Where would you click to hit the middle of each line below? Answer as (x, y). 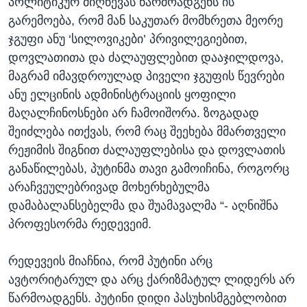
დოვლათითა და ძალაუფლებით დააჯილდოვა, (146, 58)
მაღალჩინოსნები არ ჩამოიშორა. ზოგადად (134, 113)
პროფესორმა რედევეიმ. (80, 224)
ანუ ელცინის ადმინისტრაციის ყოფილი (122, 95)
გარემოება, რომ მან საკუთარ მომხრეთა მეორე (146, 21)
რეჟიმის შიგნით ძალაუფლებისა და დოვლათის (147, 150)
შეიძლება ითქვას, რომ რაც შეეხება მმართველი (147, 132)
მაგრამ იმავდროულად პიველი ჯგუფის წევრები (146, 76)
